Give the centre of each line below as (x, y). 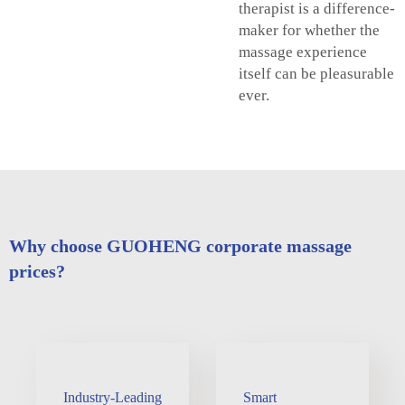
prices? (37, 271)
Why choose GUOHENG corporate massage (180, 245)
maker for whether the (309, 30)
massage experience (303, 52)
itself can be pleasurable (316, 73)
